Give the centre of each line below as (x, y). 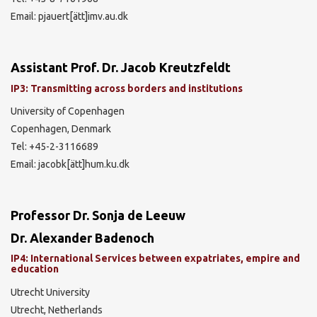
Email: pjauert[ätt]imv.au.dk (69, 16)
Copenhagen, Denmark (61, 129)
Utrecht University (50, 292)
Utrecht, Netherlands (57, 310)
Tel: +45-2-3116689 (54, 146)
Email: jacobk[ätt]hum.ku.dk (70, 164)
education (35, 269)
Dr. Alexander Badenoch (82, 237)
